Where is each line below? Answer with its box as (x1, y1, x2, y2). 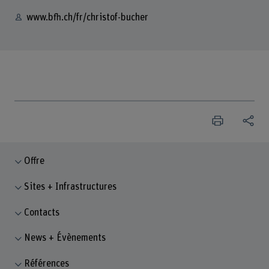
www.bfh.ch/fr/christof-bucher (26, 13, 148, 23)
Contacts (24, 207, 60, 217)
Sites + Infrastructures (24, 181, 117, 192)
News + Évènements (24, 233, 106, 243)
